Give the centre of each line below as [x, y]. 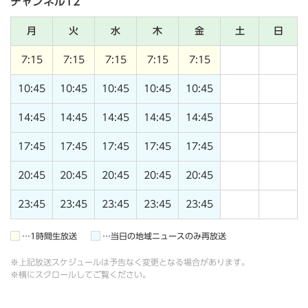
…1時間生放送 [49, 236]
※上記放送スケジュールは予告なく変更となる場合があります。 [130, 262]
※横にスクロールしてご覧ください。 [80, 275]
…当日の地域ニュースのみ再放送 [164, 236]
